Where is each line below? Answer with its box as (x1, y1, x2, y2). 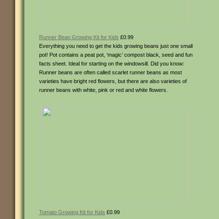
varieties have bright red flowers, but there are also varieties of (39, 78, 187, 84)
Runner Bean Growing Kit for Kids (39, 34, 119, 40)
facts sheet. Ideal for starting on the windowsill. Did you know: (39, 61, 184, 66)
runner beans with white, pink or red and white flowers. (39, 87, 168, 93)
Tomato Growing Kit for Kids (39, 209, 105, 215)
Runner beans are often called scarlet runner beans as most (39, 69, 182, 75)
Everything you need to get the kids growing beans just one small (39, 43, 193, 49)
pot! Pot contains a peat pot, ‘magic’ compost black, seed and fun (39, 52, 193, 58)
